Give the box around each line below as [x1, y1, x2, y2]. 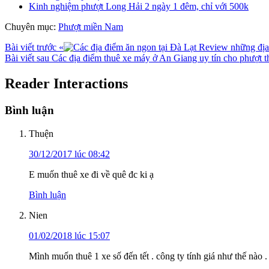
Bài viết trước [5, 42, 59, 53]
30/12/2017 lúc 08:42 [29, 148, 110, 159]
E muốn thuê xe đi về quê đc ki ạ [29, 169, 154, 180]
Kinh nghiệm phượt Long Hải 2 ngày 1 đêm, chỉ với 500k [29, 1, 249, 12]
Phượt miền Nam [58, 22, 123, 32]
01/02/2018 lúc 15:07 [29, 230, 110, 241]
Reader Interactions [5, 76, 128, 92]
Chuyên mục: [5, 22, 58, 32]
